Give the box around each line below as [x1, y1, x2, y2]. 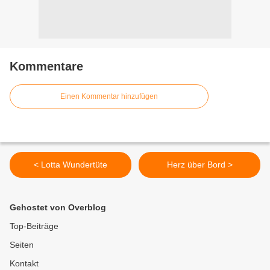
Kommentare [10, 60, 83, 74]
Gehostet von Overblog [10, 202, 106, 213]
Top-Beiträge [10, 221, 58, 231]
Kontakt [10, 259, 39, 269]
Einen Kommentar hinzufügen [60, 92, 158, 101]
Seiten [10, 240, 34, 250]
